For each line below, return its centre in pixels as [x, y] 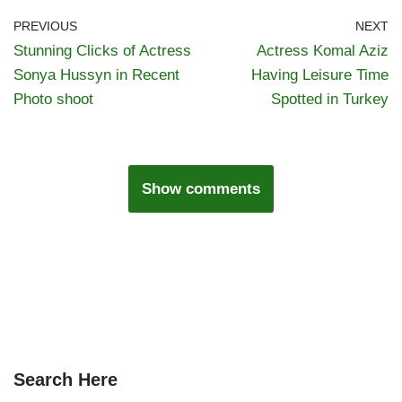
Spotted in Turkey [330, 100]
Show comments [201, 189]
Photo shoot [53, 100]
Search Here [66, 380]
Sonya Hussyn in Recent [96, 75]
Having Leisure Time [320, 75]
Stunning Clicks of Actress [102, 51]
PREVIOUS [45, 27]
